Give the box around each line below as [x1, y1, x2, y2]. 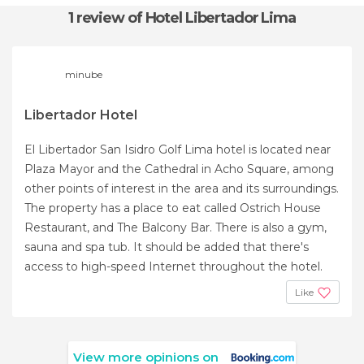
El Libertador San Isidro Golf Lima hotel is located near [24, 141, 331, 157]
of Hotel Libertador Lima [127, 8, 297, 27]
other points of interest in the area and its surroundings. [24, 180, 339, 196]
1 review [67, 8, 128, 27]
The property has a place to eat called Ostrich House [24, 200, 321, 215]
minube [65, 67, 102, 80]
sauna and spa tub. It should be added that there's [24, 239, 309, 254]
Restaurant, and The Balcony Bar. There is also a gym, [24, 219, 327, 235]
